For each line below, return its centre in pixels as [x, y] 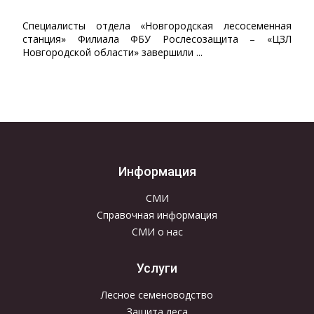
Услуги [157, 268]
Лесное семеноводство [157, 294]
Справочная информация [157, 214]
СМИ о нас [157, 231]
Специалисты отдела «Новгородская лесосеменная [157, 26]
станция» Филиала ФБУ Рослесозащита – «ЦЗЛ [157, 39]
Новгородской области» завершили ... [112, 52]
